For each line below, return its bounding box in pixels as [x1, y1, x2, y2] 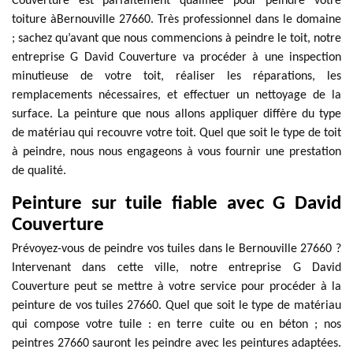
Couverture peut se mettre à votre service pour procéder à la [12, 281, 341, 293]
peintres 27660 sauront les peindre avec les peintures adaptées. [12, 337, 341, 350]
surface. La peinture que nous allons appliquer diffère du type [12, 108, 341, 121]
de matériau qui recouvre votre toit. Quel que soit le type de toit [12, 127, 341, 139]
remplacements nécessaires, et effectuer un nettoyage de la [12, 89, 341, 102]
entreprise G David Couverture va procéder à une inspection [12, 51, 341, 64]
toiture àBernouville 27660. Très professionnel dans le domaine [12, 13, 341, 26]
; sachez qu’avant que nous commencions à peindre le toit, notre [12, 32, 341, 45]
